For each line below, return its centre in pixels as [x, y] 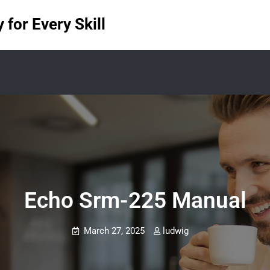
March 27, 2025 [114, 231]
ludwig [176, 231]
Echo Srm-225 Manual [135, 200]
